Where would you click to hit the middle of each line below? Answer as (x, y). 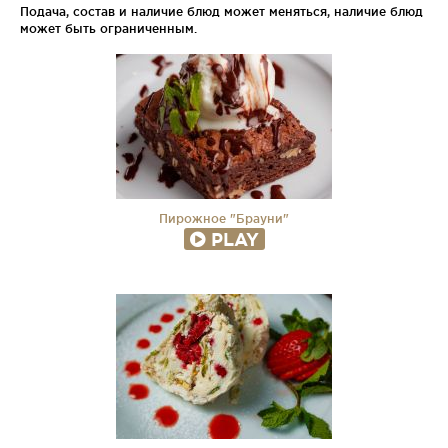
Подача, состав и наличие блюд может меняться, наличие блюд (221, 12)
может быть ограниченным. (108, 29)
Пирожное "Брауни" (224, 219)
